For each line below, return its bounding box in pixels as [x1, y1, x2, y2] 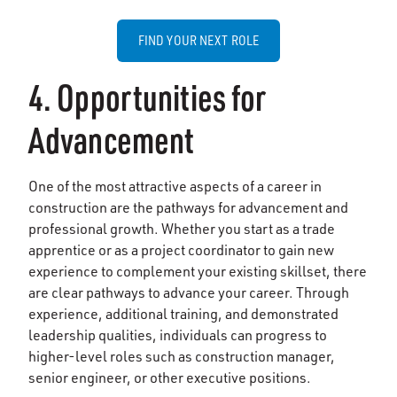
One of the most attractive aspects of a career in [28, 176, 322, 195]
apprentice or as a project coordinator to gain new [28, 240, 334, 259]
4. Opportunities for [28, 74, 267, 120]
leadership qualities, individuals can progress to [28, 325, 327, 344]
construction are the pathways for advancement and [28, 198, 348, 216]
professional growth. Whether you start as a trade [28, 219, 335, 237]
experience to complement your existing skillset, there [28, 261, 367, 280]
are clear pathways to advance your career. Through [28, 283, 349, 301]
